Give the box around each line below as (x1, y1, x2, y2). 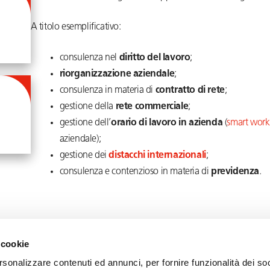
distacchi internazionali (108, 151, 206, 160)
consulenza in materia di (59, 86, 155, 95)
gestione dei (59, 151, 109, 160)
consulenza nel (59, 53, 119, 63)
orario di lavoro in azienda (111, 118, 223, 128)
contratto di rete (155, 86, 225, 95)
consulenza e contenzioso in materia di (59, 167, 212, 177)
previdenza (211, 167, 260, 177)
